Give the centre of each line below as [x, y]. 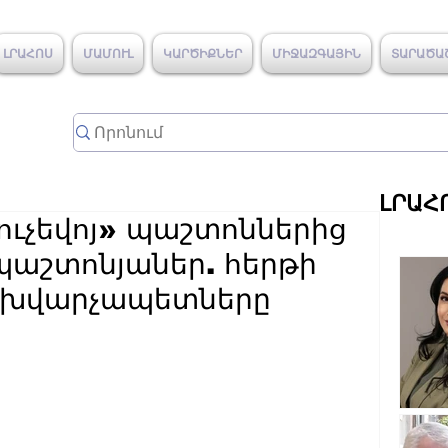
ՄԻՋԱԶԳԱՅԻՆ [316, 53]
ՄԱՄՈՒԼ [108, 53]
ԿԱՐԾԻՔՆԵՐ [202, 53]
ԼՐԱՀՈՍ [28, 53]
